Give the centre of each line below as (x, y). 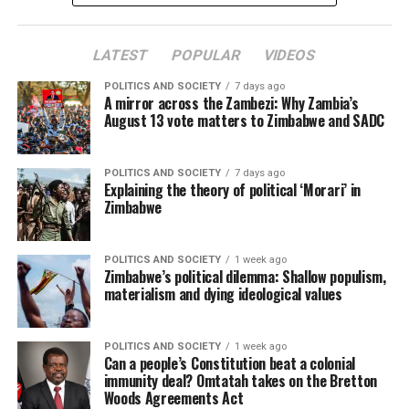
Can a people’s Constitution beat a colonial (229, 363)
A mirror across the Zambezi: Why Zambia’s (231, 103)
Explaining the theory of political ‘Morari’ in (232, 190)
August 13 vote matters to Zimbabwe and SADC (244, 121)
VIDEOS (290, 55)
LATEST (121, 55)
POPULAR (207, 55)
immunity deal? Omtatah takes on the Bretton (240, 381)
